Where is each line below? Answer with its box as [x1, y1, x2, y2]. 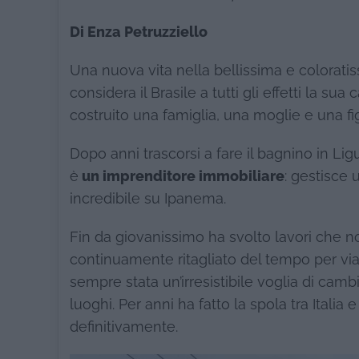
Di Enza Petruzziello [70, 24, 208, 40]
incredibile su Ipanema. [70, 191, 226, 207]
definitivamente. [70, 319, 178, 335]
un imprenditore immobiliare [79, 168, 284, 184]
